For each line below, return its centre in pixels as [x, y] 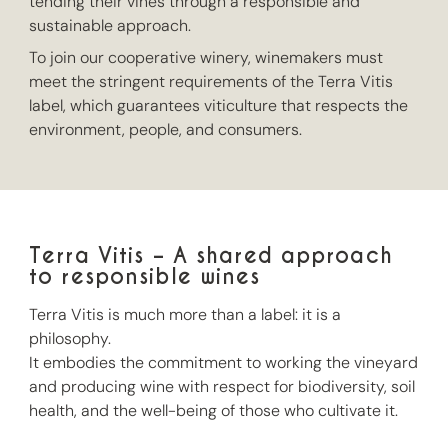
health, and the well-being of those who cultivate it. [214, 410]
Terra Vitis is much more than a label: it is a [185, 314]
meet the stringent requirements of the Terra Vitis [211, 81]
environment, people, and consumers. [166, 129]
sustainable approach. [110, 25]
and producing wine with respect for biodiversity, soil [222, 386]
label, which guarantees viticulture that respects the [219, 105]
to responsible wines [145, 276]
